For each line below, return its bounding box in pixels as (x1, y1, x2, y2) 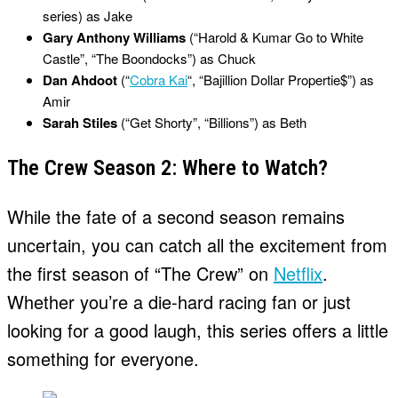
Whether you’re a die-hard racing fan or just (7, 289, 351, 315)
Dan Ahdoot (43, 70, 117, 91)
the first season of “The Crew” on (7, 260, 274, 287)
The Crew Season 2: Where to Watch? (7, 155, 328, 181)
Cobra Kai (130, 70, 187, 90)
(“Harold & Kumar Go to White (186, 28, 363, 47)
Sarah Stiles (43, 113, 117, 133)
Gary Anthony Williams (43, 28, 186, 48)
